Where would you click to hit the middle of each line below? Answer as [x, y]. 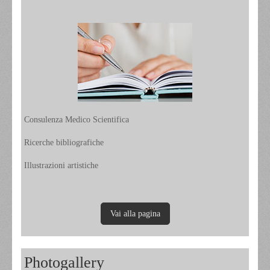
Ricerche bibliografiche [64, 142]
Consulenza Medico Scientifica [77, 119]
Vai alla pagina [135, 213]
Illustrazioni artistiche [61, 165]
